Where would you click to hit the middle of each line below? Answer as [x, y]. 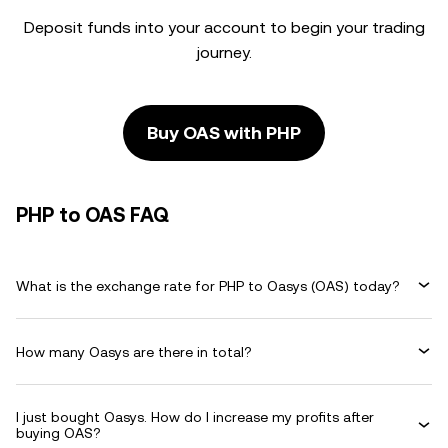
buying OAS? [58, 433]
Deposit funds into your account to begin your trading [224, 27]
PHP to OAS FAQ [92, 215]
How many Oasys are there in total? [134, 351]
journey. [224, 52]
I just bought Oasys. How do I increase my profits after [195, 417]
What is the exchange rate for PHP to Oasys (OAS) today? [208, 285]
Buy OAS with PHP [224, 132]
